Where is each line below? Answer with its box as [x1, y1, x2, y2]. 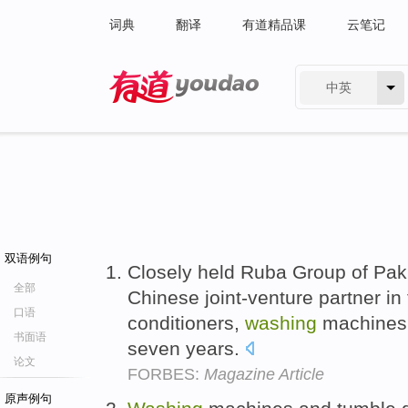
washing [245, 312, 317, 333]
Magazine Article [204, 365, 324, 383]
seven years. [127, 338, 245, 359]
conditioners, [127, 312, 245, 333]
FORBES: [127, 365, 204, 383]
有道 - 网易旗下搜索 [109, 107, 223, 122]
